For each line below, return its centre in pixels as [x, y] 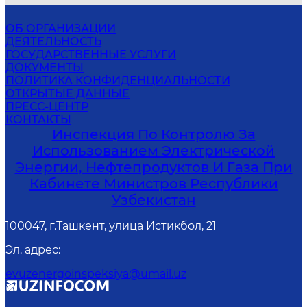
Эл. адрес [32, 250]
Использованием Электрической [153, 151]
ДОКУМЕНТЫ [45, 68]
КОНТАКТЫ [38, 120]
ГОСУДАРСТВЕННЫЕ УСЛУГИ [91, 55]
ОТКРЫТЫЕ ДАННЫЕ [67, 94]
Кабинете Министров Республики [153, 184]
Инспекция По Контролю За [153, 135]
